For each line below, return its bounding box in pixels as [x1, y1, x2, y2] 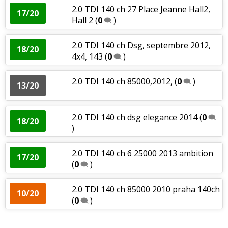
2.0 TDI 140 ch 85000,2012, [71, 75, 173, 87]
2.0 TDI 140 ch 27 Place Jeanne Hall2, [71, 3, 210, 15]
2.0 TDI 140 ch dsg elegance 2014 [71, 111, 197, 123]
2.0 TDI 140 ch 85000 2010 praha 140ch [71, 183, 220, 195]
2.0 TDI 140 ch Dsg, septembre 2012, [71, 39, 211, 51]
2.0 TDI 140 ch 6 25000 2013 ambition [71, 147, 213, 159]
